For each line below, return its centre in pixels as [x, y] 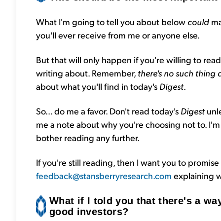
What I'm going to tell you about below [112, 21]
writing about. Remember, [87, 73]
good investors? [89, 212]
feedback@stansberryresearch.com [104, 175]
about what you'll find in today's [98, 86]
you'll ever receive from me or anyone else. [118, 35]
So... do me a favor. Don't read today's [108, 110]
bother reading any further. [88, 137]
